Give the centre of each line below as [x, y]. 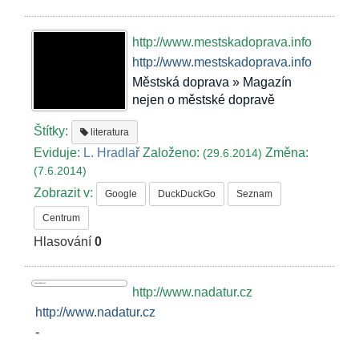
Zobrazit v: [65, 193]
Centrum [62, 218]
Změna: [287, 153]
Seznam [255, 194]
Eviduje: [59, 153]
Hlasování [65, 241]
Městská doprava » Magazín [212, 83]
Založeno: [171, 153]
